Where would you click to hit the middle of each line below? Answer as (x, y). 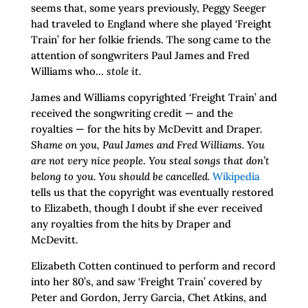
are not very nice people (87, 161)
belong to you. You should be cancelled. (121, 177)
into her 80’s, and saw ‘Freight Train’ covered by (146, 282)
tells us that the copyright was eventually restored (152, 192)
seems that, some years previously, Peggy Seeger (148, 8)
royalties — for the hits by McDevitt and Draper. (146, 129)
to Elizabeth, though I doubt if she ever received (146, 208)
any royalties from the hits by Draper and (131, 224)
